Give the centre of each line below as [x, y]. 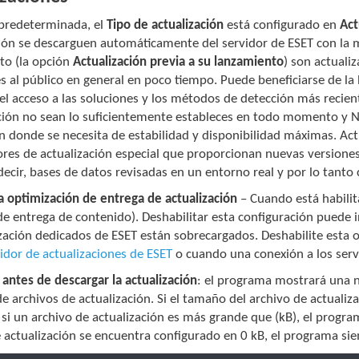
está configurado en [282, 26]
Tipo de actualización [165, 26]
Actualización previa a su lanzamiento [179, 63]
